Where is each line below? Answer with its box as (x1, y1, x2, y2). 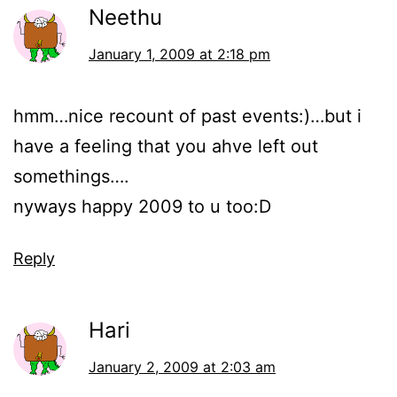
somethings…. (13, 166, 129, 188)
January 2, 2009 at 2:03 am (89, 358, 276, 377)
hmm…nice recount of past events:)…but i (13, 105, 362, 128)
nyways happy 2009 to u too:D (13, 196, 271, 218)
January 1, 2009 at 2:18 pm (89, 45, 270, 64)
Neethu (89, 4, 162, 31)
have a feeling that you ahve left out (13, 136, 318, 158)
